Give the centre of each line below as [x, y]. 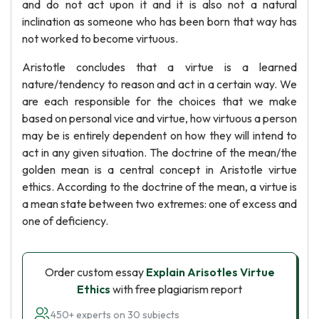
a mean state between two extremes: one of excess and [159, 204]
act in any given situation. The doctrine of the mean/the [159, 152]
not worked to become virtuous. [100, 38]
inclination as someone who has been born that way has [159, 21]
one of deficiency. [65, 221]
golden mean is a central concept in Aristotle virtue [159, 169]
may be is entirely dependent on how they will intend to [159, 135]
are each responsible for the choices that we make [159, 101]
